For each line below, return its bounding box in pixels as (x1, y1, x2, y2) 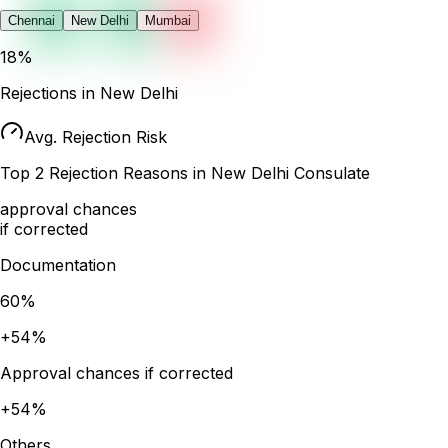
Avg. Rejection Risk (24, 127, 167, 147)
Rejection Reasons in (44, 163, 211, 183)
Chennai (8, 13, 55, 28)
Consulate (289, 163, 370, 183)
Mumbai (145, 13, 191, 28)
